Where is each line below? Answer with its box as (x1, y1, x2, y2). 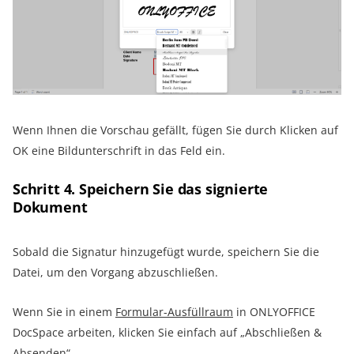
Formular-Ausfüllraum (115, 304, 233, 320)
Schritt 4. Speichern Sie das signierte (13, 179, 269, 199)
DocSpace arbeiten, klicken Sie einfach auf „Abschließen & (13, 325, 322, 341)
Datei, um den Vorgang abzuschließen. (13, 265, 218, 281)
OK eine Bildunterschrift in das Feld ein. (13, 143, 225, 159)
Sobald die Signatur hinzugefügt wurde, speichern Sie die (13, 244, 319, 260)
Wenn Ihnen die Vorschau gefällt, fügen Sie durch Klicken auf (13, 122, 338, 138)
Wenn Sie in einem (13, 304, 115, 320)
